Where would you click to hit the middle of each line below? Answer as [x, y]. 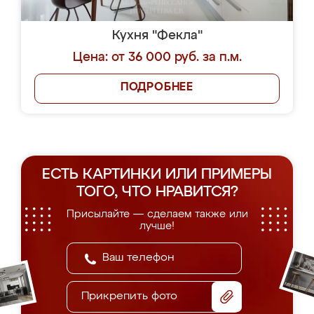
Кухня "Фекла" [157, 36]
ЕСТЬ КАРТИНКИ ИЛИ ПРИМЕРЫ [157, 175]
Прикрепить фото [129, 296]
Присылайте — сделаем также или [157, 214]
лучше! [157, 226]
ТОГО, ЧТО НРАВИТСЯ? [157, 192]
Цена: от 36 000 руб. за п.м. [157, 57]
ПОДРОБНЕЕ [157, 88]
